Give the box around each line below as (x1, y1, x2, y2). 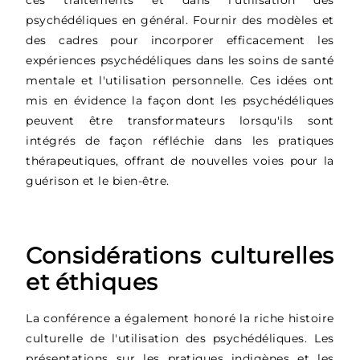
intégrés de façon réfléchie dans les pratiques (26, 133, 334, 148)
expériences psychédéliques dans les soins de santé (26, 52, 334, 67)
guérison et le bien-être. (26, 173, 170, 188)
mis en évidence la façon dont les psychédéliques (26, 92, 334, 108)
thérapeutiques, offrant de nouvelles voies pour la (26, 153, 334, 168)
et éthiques (26, 268, 158, 296)
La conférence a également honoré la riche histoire (26, 310, 334, 325)
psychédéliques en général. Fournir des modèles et (26, 12, 334, 27)
